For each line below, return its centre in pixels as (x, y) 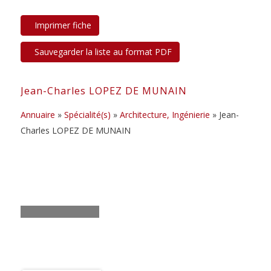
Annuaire (38, 114)
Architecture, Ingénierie (165, 114)
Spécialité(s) (87, 114)
